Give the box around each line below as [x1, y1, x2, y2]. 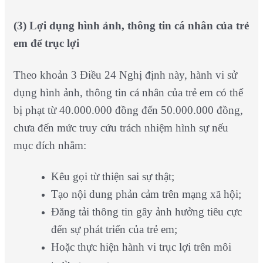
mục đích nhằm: [13, 139, 86, 151]
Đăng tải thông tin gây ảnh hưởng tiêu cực [50, 205, 242, 218]
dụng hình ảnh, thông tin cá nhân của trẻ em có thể [13, 86, 243, 99]
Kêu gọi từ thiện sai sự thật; [50, 170, 174, 183]
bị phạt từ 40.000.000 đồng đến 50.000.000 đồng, [13, 103, 243, 116]
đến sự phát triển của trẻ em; [50, 222, 177, 235]
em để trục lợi [13, 37, 82, 50]
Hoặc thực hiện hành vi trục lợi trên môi [50, 240, 231, 253]
